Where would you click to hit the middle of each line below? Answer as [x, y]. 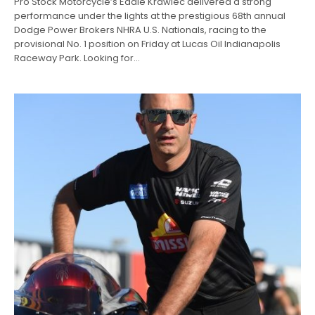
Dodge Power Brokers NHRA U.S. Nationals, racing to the [141, 30]
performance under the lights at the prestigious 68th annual [150, 16]
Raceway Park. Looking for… [77, 58]
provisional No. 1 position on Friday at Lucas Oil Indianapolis [148, 44]
